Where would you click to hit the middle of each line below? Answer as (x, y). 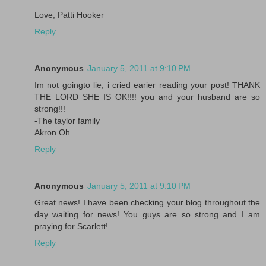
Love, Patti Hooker (69, 15)
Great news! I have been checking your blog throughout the (147, 202)
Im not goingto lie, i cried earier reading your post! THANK (147, 85)
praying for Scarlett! (71, 226)
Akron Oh (52, 132)
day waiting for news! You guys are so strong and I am (147, 214)
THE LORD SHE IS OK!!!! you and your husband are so (147, 96)
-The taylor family (67, 120)
